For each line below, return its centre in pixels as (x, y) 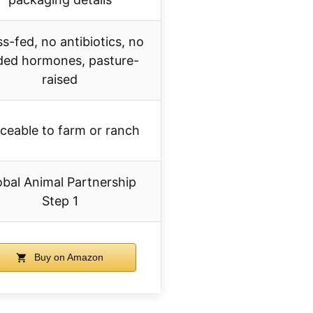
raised (60, 80)
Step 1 (60, 201)
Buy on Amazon (67, 257)
